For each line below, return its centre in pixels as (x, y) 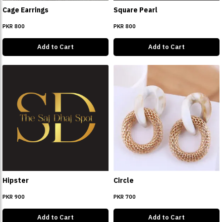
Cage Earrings (26, 10)
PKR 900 (14, 197)
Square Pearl (136, 10)
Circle (124, 180)
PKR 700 (125, 197)
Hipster (16, 180)
